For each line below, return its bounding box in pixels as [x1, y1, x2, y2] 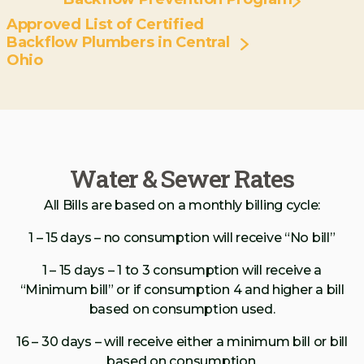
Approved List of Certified [6, 15, 204, 34]
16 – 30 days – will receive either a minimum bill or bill [16, 334, 348, 350]
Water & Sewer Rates [70, 162, 294, 195]
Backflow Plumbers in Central [6, 33, 230, 52]
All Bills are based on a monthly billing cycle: [43, 197, 321, 214]
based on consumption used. [89, 301, 275, 318]
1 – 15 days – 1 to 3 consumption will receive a [41, 262, 323, 279]
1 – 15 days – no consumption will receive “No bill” [28, 230, 336, 246]
